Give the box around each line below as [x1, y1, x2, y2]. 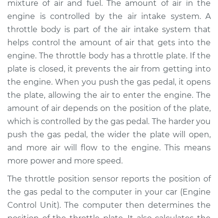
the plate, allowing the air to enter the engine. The [7, 91, 211, 100]
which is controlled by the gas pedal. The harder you [7, 117, 211, 126]
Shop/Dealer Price [25, 63, 95, 72]
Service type [25, 149, 73, 158]
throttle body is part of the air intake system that [7, 25, 211, 34]
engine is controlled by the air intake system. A [7, 12, 211, 21]
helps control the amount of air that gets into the [7, 38, 211, 47]
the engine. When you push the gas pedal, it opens [7, 77, 211, 87]
